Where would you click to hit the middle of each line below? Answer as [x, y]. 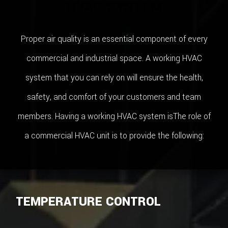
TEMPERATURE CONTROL [89, 201]
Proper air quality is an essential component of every [114, 39]
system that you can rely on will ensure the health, [114, 78]
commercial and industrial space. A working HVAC [114, 59]
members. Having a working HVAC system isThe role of [114, 117]
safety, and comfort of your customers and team [114, 97]
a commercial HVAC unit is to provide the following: [114, 136]
